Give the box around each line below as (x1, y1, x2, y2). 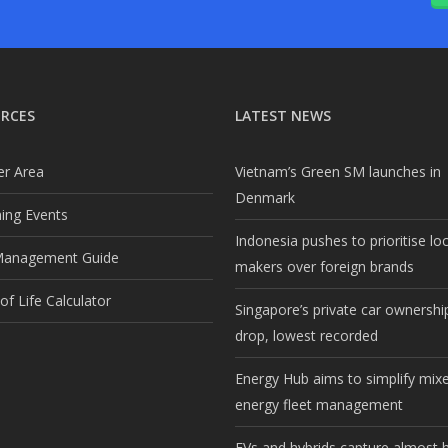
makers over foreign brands (235, 257, 414, 277)
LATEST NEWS (235, 106, 331, 126)
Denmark (235, 188, 295, 208)
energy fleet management (235, 395, 403, 415)
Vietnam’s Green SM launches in (235, 162, 441, 182)
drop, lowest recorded (235, 326, 378, 346)
